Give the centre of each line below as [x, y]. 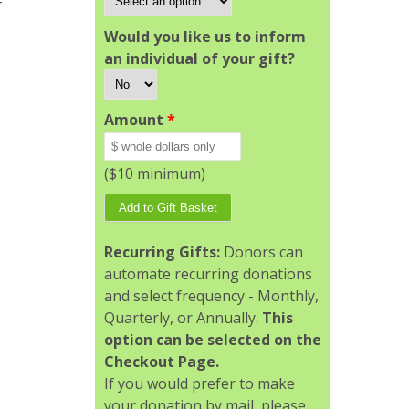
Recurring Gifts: [163, 252]
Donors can [263, 252]
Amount [135, 120]
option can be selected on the [212, 340]
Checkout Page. [161, 362]
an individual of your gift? [199, 58]
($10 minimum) [154, 173]
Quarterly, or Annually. [183, 318]
